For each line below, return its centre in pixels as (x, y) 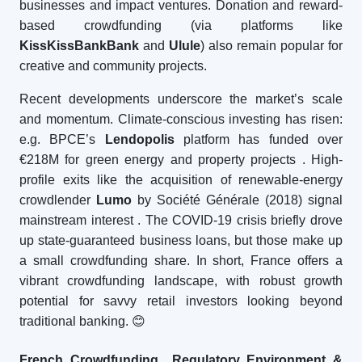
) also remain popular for (271, 46)
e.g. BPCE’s (62, 139)
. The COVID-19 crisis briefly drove (240, 220)
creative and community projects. (113, 66)
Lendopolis (139, 139)
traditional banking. (76, 321)
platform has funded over (259, 139)
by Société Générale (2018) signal (237, 200)
